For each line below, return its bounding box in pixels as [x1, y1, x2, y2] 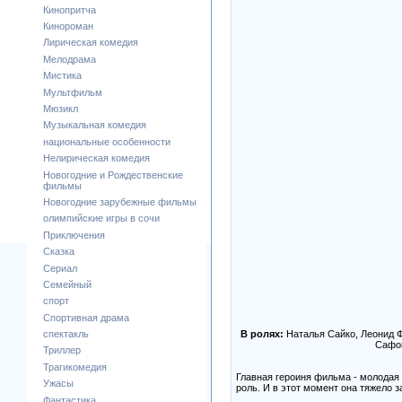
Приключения [43, 229, 105, 240]
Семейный [43, 278, 92, 290]
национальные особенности [43, 135, 170, 147]
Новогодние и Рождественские [43, 169, 183, 180]
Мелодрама [43, 53, 96, 65]
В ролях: [240, 328, 284, 339]
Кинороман [43, 21, 93, 32]
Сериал [43, 262, 77, 274]
